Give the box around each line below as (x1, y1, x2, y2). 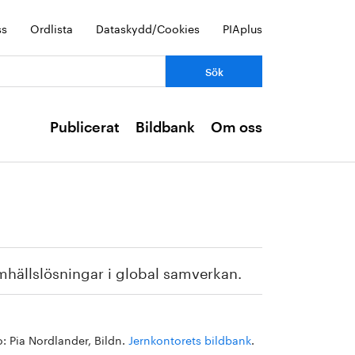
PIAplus (223, 19, 262, 36)
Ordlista (30, 19, 73, 36)
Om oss (211, 120, 262, 135)
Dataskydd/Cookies (96, 19, 200, 36)
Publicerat (50, 120, 120, 135)
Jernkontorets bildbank (128, 330, 251, 348)
